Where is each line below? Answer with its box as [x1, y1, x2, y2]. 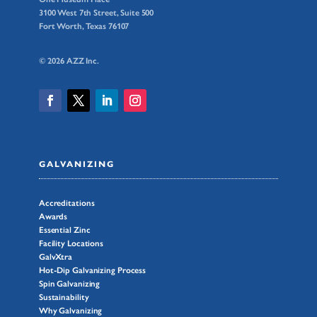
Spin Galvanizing [38, 279, 100, 289]
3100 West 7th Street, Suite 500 [38, 7, 154, 18]
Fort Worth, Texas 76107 [38, 21, 129, 31]
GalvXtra [38, 252, 73, 263]
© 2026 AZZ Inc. [38, 55, 100, 66]
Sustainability [38, 292, 89, 303]
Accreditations [38, 198, 95, 209]
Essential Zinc [38, 225, 91, 236]
